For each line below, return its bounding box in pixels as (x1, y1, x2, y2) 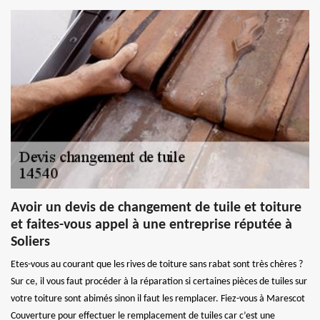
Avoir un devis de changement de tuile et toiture (11, 200, 301, 215)
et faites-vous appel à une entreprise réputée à (11, 217, 292, 232)
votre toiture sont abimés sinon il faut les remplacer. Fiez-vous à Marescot (11, 293, 305, 304)
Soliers (11, 234, 50, 249)
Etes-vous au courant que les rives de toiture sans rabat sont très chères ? (11, 259, 303, 270)
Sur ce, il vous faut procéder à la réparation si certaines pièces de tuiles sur (11, 276, 307, 287)
